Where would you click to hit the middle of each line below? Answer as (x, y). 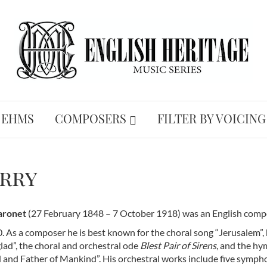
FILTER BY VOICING (212, 118)
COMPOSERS (91, 118)
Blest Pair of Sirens (178, 245)
